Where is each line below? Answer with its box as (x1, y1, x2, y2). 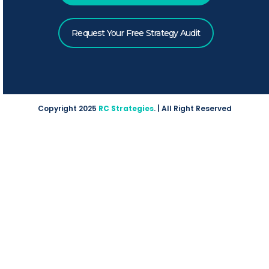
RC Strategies (98, 103, 154, 113)
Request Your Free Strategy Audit (71, 27, 201, 38)
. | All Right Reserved (153, 103, 232, 113)
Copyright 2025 (37, 103, 98, 113)
